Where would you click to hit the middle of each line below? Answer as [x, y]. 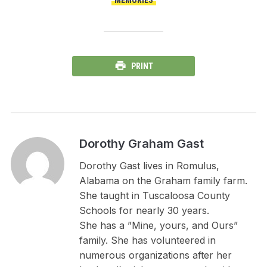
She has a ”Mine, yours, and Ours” [158, 225]
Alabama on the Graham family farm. [163, 180]
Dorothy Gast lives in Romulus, [149, 165]
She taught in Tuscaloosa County [154, 195]
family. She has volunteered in [147, 240]
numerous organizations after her [155, 255]
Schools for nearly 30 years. [144, 210]
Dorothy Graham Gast [141, 143]
